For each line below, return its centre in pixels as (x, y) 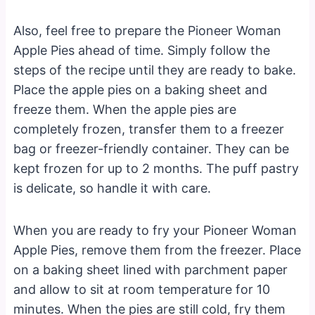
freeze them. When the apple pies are (125, 109)
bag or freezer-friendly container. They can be (152, 148)
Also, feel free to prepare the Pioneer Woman (148, 30)
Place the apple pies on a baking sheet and (141, 89)
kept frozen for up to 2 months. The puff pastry (156, 168)
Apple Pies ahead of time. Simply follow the (142, 50)
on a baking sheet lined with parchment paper (151, 269)
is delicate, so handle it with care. (112, 188)
